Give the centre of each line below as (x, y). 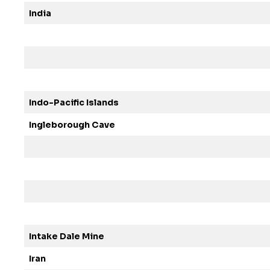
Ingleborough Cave (72, 125)
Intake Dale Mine (67, 236)
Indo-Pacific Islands (74, 102)
